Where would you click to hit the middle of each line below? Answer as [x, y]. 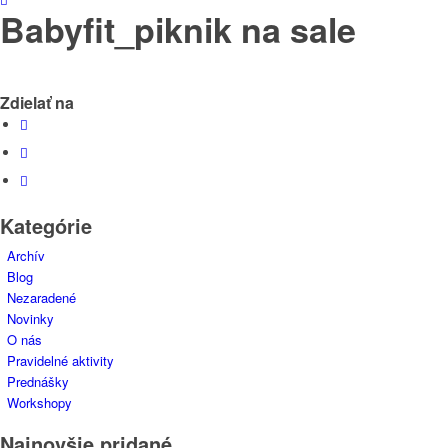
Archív [26, 256]
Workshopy [39, 403]
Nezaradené [41, 298]
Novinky [30, 319]
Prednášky [38, 382]
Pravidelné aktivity [60, 361]
